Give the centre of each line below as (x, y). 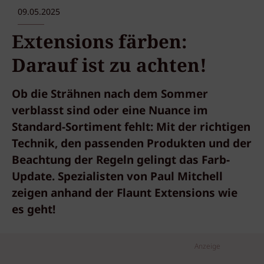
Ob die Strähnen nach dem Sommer (110, 95)
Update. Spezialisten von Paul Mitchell (117, 177)
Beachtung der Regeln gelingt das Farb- (121, 161)
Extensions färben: (99, 42)
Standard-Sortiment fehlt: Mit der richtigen (131, 128)
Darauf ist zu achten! (109, 66)
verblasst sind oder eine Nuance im (110, 111)
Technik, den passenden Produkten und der (132, 144)
